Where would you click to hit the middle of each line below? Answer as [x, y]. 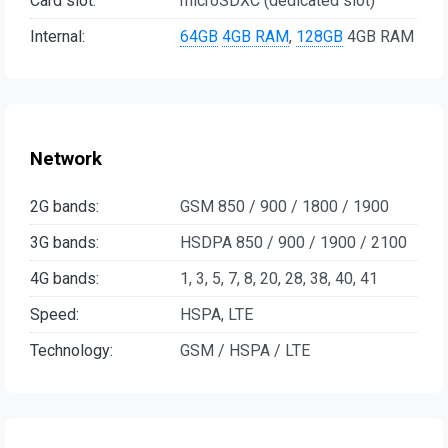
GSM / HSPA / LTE [245, 350]
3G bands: [64, 242]
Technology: [71, 350]
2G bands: [64, 206]
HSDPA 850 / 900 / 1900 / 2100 [293, 242]
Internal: [57, 37]
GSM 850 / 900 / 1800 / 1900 [284, 206]
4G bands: [64, 278]
